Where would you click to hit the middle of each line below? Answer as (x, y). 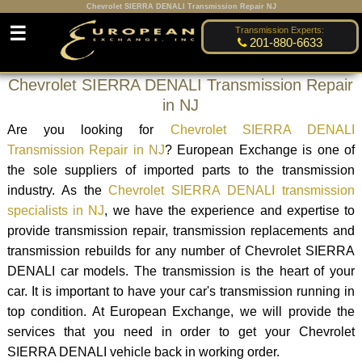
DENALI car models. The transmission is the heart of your (181, 271)
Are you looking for (88, 129)
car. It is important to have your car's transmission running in (181, 291)
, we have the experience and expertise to (230, 210)
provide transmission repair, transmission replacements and (181, 230)
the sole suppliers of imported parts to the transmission (181, 170)
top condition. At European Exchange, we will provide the (181, 311)
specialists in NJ (56, 210)
